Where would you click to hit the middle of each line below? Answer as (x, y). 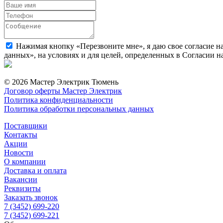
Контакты (21, 134)
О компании (25, 161)
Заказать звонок (31, 197)
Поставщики (26, 125)
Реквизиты (22, 188)
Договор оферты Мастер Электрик (63, 91)
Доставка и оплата (35, 170)
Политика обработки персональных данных (79, 109)
